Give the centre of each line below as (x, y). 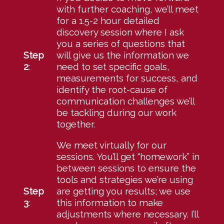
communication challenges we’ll (125, 101)
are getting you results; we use (123, 191)
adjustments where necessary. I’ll (127, 214)
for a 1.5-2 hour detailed (108, 21)
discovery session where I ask (120, 32)
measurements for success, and (127, 78)
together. (75, 124)
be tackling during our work (116, 113)
